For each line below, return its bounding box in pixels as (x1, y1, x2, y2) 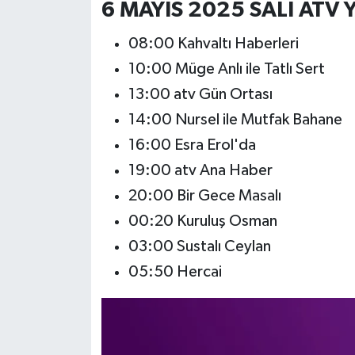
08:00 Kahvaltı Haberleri (128, 35, 299, 52)
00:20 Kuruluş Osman (128, 212, 277, 229)
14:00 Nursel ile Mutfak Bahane (128, 111, 342, 128)
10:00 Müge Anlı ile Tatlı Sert (128, 60, 325, 77)
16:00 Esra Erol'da (128, 136, 256, 153)
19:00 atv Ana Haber (128, 162, 273, 178)
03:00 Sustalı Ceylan (128, 238, 271, 254)
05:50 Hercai (128, 263, 222, 280)
